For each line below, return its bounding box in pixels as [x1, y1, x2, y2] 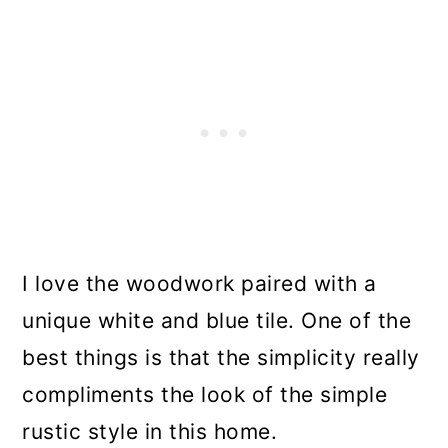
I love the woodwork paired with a [22, 271, 377, 297]
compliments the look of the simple [22, 382, 388, 408]
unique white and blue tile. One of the [22, 308, 412, 334]
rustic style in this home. [22, 419, 278, 445]
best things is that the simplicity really [22, 345, 420, 371]
